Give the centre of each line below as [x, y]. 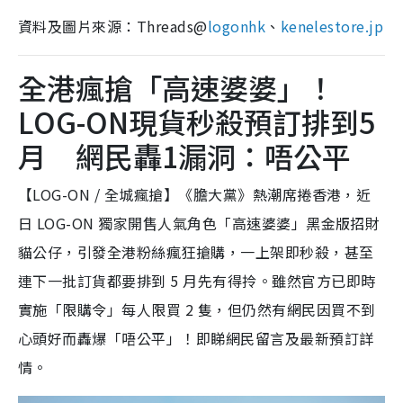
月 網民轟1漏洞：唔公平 [184, 155]
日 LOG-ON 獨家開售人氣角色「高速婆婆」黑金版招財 [199, 223]
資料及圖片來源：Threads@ [113, 26]
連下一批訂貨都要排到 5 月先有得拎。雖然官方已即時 [197, 280]
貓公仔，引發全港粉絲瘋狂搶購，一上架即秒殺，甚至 [196, 251]
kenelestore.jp [332, 26]
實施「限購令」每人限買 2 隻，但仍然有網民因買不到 [197, 309]
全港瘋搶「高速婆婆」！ [176, 87]
